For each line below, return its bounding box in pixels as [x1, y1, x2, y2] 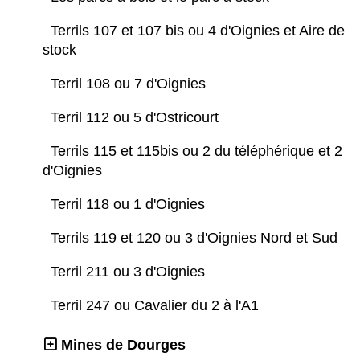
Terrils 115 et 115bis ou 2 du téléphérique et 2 [51, 143, 342, 160]
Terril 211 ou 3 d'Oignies [51, 264, 209, 280]
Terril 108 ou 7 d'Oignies [51, 76, 210, 92]
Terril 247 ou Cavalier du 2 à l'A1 [51, 297, 263, 314]
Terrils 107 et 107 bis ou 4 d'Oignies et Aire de [51, 22, 345, 39]
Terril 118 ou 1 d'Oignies [51, 196, 209, 213]
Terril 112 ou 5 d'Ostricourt [51, 109, 223, 126]
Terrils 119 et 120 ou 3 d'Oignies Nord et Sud [51, 230, 346, 247]
